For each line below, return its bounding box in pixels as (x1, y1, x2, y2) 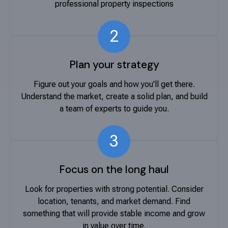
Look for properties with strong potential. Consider (24, 184, 204, 194)
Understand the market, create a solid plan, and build (20, 91, 208, 101)
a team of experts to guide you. (59, 103, 169, 113)
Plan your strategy (69, 57, 159, 72)
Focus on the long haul (59, 162, 169, 177)
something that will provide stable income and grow (23, 208, 205, 218)
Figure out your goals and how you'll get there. (33, 79, 195, 89)
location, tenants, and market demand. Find (38, 196, 190, 206)
